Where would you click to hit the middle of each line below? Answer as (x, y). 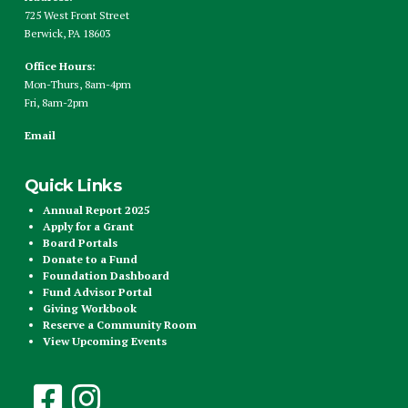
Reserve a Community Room (119, 324)
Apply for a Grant (88, 226)
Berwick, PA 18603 (67, 34)
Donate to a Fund (91, 259)
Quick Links (72, 185)
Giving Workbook (89, 308)
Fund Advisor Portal (97, 291)
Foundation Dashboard (106, 275)
